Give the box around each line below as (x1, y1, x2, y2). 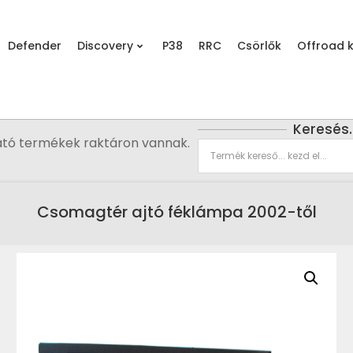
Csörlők (237, 38, 281, 54)
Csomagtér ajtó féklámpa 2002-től (36, 201, 317, 224)
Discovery (77, 38, 133, 54)
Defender (8, 38, 61, 54)
